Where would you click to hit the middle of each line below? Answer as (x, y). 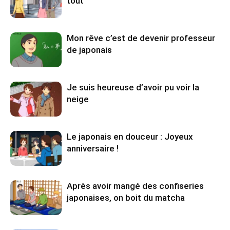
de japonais (89, 50)
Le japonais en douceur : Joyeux (130, 136)
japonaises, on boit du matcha (126, 197)
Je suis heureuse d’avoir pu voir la (133, 87)
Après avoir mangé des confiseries (135, 186)
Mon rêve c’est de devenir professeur (141, 38)
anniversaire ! (93, 148)
